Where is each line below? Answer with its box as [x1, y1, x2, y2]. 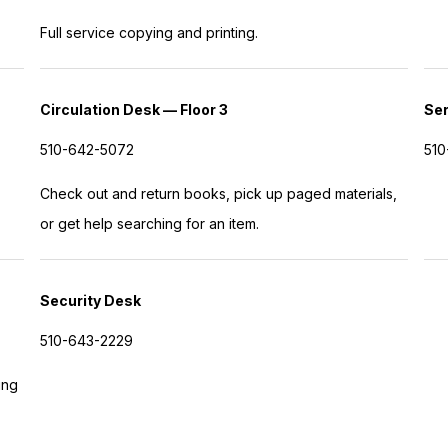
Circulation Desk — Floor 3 [40, 100, 229, 118]
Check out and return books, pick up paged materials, [40, 184, 398, 202]
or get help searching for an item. [40, 214, 264, 232]
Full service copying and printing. [40, 23, 259, 41]
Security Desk [40, 291, 142, 309]
